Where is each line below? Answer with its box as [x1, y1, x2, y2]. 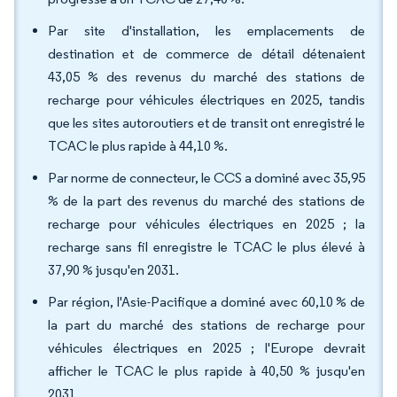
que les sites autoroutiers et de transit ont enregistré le [48, 114, 365, 131]
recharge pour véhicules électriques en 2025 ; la [48, 215, 365, 232]
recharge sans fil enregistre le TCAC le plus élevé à [48, 238, 365, 255]
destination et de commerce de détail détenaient [48, 45, 365, 62]
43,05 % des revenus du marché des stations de [48, 68, 365, 85]
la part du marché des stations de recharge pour [48, 316, 365, 333]
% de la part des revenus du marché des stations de [48, 192, 365, 209]
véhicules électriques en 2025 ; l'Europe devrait [48, 339, 365, 356]
